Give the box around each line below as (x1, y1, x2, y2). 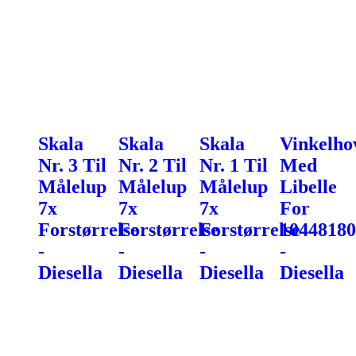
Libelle (279, 176, 337, 197)
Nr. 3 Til (38, 154, 106, 176)
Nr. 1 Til (199, 154, 268, 176)
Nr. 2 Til (118, 154, 188, 176)
